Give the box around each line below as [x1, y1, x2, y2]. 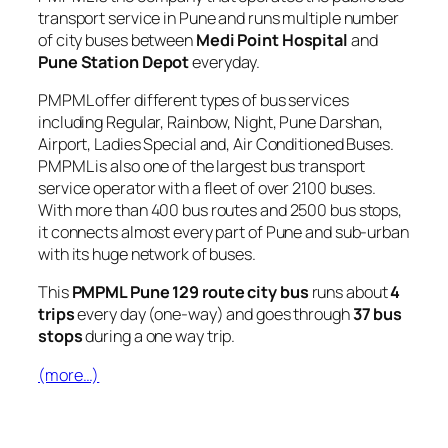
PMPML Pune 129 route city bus [71, 281, 309, 304]
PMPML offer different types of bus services [38, 89, 349, 112]
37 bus [352, 303, 403, 326]
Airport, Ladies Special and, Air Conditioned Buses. [38, 133, 394, 156]
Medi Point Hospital [195, 28, 348, 51]
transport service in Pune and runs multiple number [38, 6, 399, 29]
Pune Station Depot [38, 50, 190, 73]
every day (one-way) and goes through [74, 303, 353, 326]
